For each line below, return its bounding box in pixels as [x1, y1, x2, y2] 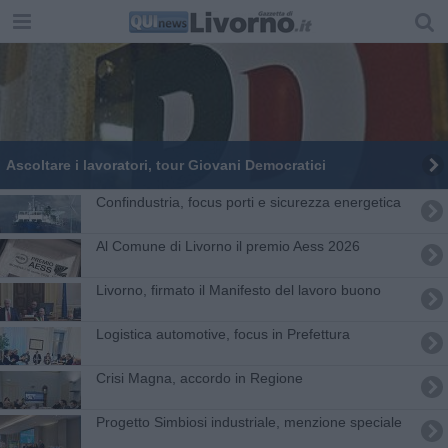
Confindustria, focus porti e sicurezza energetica [95, 193, 401, 210]
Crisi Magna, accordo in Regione [95, 369, 303, 386]
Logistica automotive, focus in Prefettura [95, 325, 350, 342]
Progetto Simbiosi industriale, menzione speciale [95, 413, 402, 430]
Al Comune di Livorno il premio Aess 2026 [95, 237, 360, 254]
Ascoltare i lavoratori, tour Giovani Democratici [5, 156, 326, 173]
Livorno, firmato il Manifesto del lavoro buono [95, 281, 381, 298]
